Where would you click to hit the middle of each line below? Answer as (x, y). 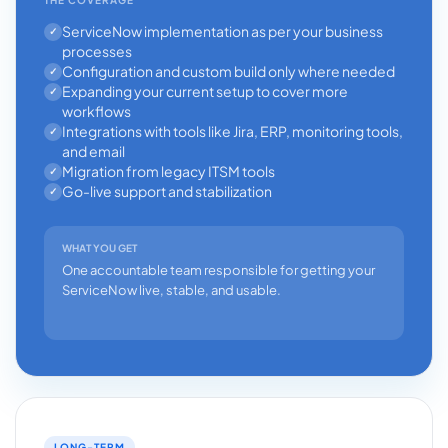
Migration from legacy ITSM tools (168, 171)
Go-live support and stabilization (167, 191)
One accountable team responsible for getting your (218, 269)
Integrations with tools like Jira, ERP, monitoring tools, (232, 131)
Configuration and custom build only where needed (228, 71)
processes (97, 51)
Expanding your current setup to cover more (205, 91)
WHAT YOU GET (99, 247)
